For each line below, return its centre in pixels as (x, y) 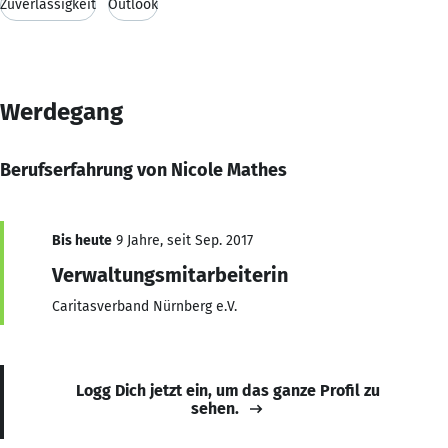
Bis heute (82, 240)
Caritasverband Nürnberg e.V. (144, 306)
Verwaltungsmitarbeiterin (170, 274)
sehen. (215, 408)
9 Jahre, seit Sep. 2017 (182, 240)
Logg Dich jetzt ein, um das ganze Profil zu (228, 390)
